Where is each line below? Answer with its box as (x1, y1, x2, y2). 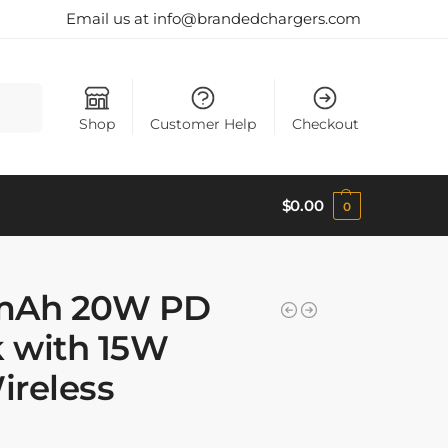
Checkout (291, 114, 359, 133)
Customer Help (150, 114, 257, 133)
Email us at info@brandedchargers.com (66, 9, 361, 28)
